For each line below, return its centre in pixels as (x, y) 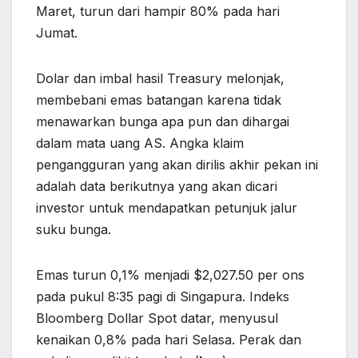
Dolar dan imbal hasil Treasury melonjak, (160, 79)
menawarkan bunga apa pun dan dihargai (163, 122)
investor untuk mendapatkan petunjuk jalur (167, 208)
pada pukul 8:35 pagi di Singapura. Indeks (163, 297)
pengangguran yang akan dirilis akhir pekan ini (177, 165)
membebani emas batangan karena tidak (159, 100)
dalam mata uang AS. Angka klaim (140, 143)
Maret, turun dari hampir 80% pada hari (158, 12)
